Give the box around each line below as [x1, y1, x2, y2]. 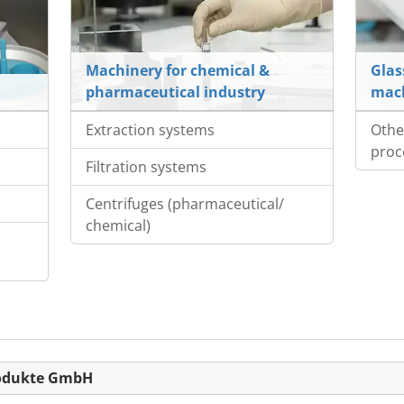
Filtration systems [85, 157, 207, 178]
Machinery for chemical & [85, 60, 270, 81]
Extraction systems [85, 120, 215, 141]
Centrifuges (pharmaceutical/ [85, 194, 284, 215]
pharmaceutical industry [85, 82, 265, 103]
